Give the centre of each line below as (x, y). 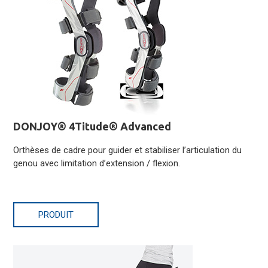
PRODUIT (56, 215)
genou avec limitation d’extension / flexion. (97, 164)
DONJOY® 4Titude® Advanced (92, 127)
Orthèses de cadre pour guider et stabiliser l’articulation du (128, 150)
